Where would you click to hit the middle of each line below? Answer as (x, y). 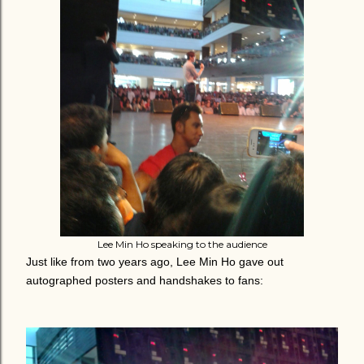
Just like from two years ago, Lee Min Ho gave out (155, 262)
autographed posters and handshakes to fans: (145, 280)
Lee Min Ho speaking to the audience (182, 244)
